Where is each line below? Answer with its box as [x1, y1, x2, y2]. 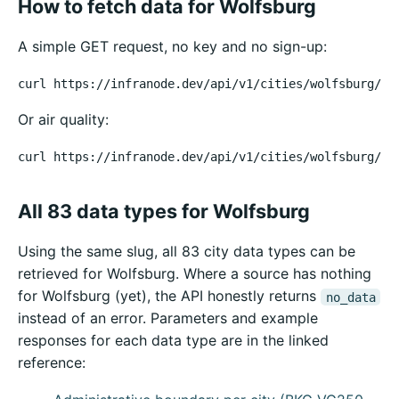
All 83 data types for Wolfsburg [18, 199, 310, 224]
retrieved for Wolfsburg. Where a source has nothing [18, 265, 371, 283]
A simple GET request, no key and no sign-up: [18, 37, 327, 56]
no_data [325, 289, 376, 305]
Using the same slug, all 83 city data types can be [18, 242, 355, 261]
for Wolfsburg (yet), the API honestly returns [18, 287, 321, 305]
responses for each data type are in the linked [18, 331, 329, 350]
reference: [18, 354, 85, 372]
